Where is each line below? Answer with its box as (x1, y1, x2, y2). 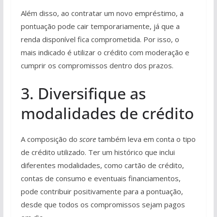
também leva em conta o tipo (95, 134, 196, 144)
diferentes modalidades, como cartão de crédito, (20, 160, 184, 170)
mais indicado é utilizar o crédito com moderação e (20, 47, 189, 57)
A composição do (20, 134, 79, 144)
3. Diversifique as (20, 82, 146, 104)
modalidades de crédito (20, 102, 194, 124)
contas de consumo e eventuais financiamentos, (20, 173, 181, 183)
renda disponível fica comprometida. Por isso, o (20, 34, 179, 44)
